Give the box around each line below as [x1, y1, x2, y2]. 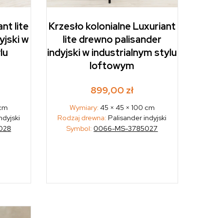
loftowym [90, 59, 135, 73]
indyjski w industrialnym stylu [47, 46, 177, 59]
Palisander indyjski [107, 113, 167, 123]
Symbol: [66, 124, 94, 133]
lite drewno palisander [62, 33, 162, 46]
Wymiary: [69, 103, 100, 112]
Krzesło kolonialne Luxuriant [48, 20, 176, 33]
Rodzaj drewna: [57, 113, 107, 123]
